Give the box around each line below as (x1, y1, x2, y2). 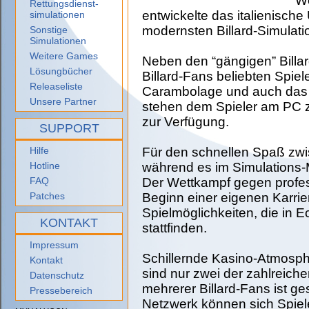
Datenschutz (30, 270, 84, 281)
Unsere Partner (30, 96, 97, 107)
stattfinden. (142, 221, 207, 235)
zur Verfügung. (142, 114, 229, 129)
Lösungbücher (30, 66, 92, 77)
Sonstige (30, 24, 68, 35)
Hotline (30, 160, 60, 171)
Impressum (30, 239, 79, 250)
